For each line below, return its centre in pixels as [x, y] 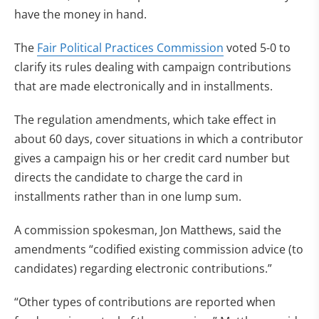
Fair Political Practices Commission [130, 48]
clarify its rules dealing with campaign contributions [153, 67]
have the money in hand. [80, 14]
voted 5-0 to [257, 48]
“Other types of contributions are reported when [145, 302]
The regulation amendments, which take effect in [145, 120]
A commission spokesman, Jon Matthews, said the [148, 230]
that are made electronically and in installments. [143, 86]
